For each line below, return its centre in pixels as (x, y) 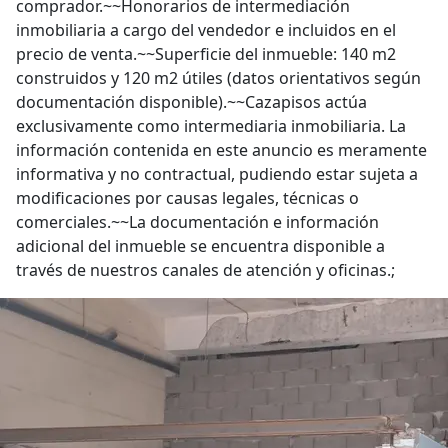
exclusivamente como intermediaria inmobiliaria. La (211, 126)
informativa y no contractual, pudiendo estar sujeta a (217, 174)
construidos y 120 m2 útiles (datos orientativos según (218, 78)
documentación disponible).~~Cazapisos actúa (191, 102)
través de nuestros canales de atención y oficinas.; (205, 270)
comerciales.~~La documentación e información (197, 222)
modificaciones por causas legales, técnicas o (187, 198)
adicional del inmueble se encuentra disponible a (200, 246)
